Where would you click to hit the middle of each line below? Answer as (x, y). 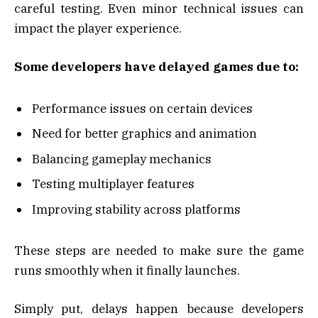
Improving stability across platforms (136, 209)
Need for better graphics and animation (144, 134)
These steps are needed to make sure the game (159, 251)
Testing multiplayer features (113, 184)
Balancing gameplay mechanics (122, 159)
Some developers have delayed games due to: (157, 67)
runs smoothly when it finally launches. (127, 271)
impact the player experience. (98, 29)
